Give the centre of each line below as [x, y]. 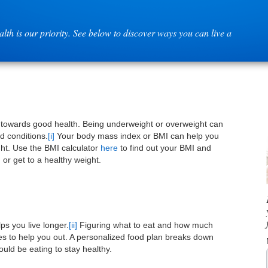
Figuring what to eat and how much [145, 225]
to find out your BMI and [165, 148]
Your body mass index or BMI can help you [137, 136]
